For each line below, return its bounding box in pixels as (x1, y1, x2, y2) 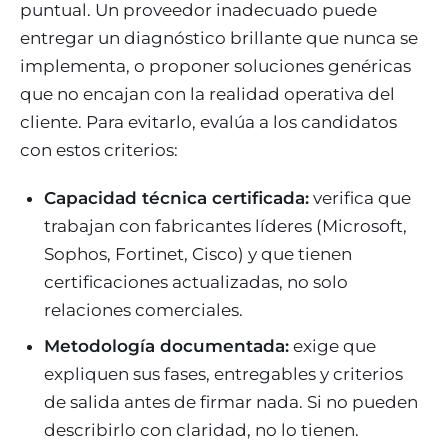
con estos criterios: (20, 139, 178, 160)
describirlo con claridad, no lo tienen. (44, 419, 359, 440)
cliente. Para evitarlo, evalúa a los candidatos (20, 111, 397, 132)
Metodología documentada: (44, 335, 289, 356)
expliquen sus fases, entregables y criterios (44, 363, 403, 384)
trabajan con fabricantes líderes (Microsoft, (44, 215, 407, 236)
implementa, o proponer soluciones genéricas (20, 55, 411, 76)
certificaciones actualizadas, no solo (44, 271, 348, 292)
